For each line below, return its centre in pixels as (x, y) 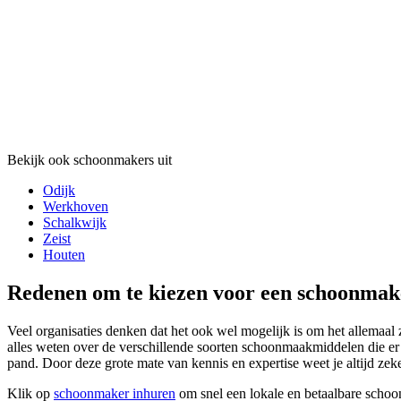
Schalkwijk (75, 223)
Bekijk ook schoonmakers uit (90, 160)
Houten (64, 255)
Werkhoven (76, 207)
